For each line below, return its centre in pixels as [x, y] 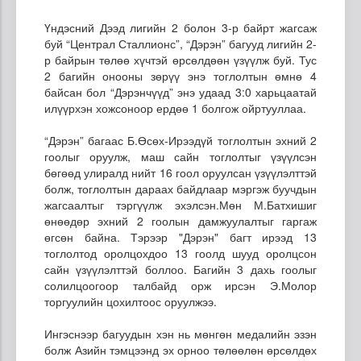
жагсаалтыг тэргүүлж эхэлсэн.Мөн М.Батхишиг [180, 204]
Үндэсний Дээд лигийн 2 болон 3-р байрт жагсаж [180, 27]
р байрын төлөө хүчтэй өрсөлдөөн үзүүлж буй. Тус [180, 59]
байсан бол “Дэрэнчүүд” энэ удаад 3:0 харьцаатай [180, 91]
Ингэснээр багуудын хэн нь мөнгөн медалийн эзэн [180, 333]
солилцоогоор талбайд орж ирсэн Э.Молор [180, 285]
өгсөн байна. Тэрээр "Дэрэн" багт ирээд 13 [180, 237]
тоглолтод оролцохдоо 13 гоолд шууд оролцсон [180, 253]
